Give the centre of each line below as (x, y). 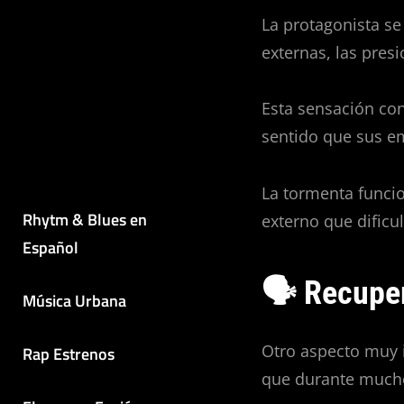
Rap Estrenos (69, 353)
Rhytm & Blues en (85, 219)
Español (50, 247)
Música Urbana (74, 300)
